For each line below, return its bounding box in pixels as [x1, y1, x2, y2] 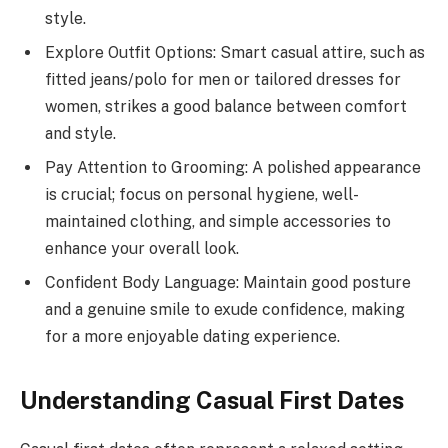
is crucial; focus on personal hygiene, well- [45, 185, 359, 205]
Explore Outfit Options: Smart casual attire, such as [45, 43, 425, 63]
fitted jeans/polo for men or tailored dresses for [45, 70, 401, 90]
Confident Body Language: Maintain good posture [45, 273, 411, 293]
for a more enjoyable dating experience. [45, 327, 340, 347]
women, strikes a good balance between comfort [45, 97, 407, 117]
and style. [45, 124, 116, 144]
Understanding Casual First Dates [20, 385, 404, 414]
